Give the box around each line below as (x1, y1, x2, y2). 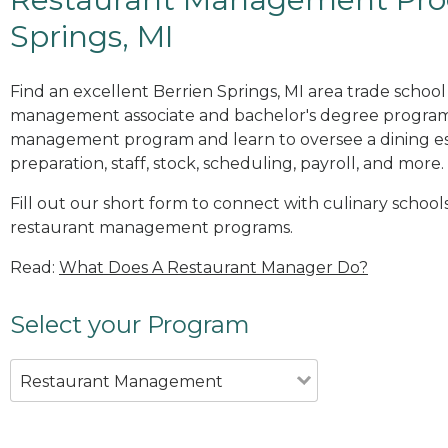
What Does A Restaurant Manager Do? (59, 257, 368, 277)
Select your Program (10, 309, 250, 339)
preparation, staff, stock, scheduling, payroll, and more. (10, 153, 444, 173)
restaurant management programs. (10, 217, 293, 237)
